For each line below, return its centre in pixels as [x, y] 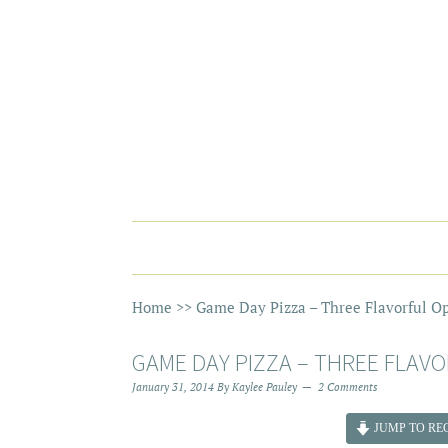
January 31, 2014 [173, 387]
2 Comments [348, 387]
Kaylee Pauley [264, 387]
